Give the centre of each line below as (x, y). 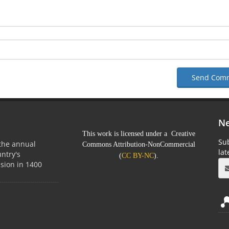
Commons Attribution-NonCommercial (139, 144)
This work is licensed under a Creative (139, 133)
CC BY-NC (138, 156)
